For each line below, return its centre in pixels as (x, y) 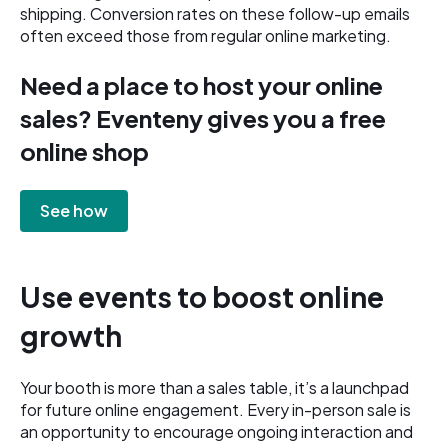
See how (74, 211)
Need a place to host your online (201, 85)
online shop (86, 151)
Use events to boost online (202, 296)
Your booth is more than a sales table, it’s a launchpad (214, 388)
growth (71, 335)
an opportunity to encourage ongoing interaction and (216, 432)
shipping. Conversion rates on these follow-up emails (215, 13)
